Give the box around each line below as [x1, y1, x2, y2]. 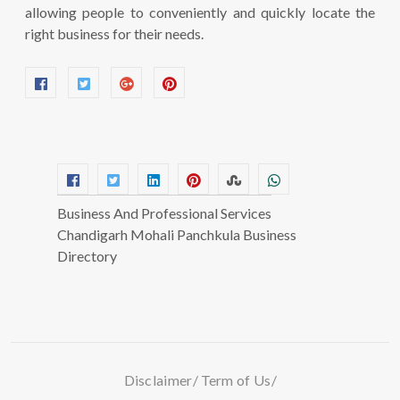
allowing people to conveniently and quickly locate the [25, 4, 375, 21]
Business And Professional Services [57, 204, 271, 221]
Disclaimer [123, 371, 193, 388]
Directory [57, 247, 117, 264]
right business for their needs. [25, 25, 204, 42]
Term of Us [200, 371, 271, 388]
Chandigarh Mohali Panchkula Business [57, 226, 296, 243]
